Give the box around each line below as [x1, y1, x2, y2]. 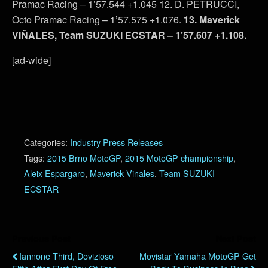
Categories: [24, 135, 70, 148]
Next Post [216, 232, 256, 245]
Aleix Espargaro [24, 166, 85, 179]
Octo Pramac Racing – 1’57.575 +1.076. [12, 12, 184, 26]
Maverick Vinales [90, 166, 154, 179]
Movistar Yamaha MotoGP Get [139, 249, 256, 262]
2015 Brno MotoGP [47, 151, 120, 164]
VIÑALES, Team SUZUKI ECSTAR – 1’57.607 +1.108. [12, 28, 246, 42]
